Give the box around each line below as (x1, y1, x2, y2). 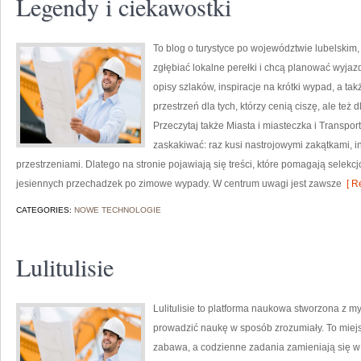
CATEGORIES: (16, 205, 74, 214)
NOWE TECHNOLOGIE (74, 205, 161, 214)
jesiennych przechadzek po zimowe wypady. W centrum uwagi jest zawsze (16, 178, 342, 189)
